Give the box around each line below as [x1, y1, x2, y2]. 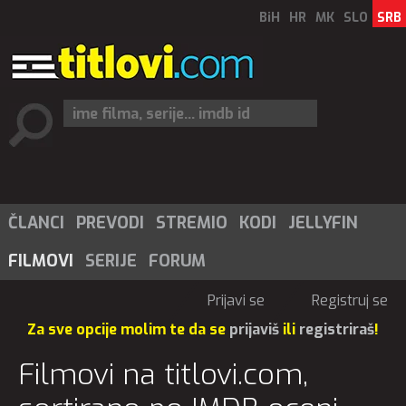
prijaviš [229, 320, 279, 339]
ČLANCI [8, 212, 64, 234]
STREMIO [156, 212, 227, 234]
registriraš [299, 320, 374, 339]
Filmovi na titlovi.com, [18, 355, 308, 393]
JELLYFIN [288, 212, 358, 234]
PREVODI [76, 212, 144, 234]
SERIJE [85, 250, 137, 272]
